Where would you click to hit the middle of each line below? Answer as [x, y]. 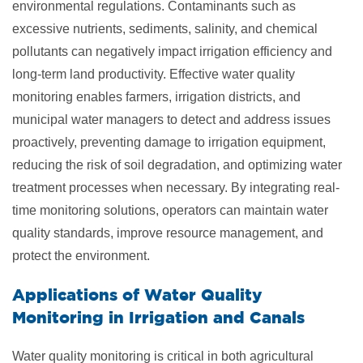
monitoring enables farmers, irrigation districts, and [156, 96]
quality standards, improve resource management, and [168, 233]
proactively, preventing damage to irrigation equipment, [169, 142]
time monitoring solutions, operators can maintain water [170, 210]
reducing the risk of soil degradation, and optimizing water [177, 164]
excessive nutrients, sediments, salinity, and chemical [165, 28]
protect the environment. [81, 255]
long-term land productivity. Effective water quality [154, 74]
